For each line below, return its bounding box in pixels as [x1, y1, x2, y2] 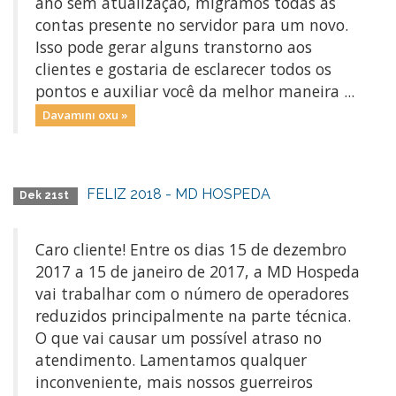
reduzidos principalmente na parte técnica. [35, 305, 351, 326]
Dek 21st [19, 189, 72, 202]
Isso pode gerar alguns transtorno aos [35, 36, 312, 57]
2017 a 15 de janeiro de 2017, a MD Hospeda [35, 261, 360, 282]
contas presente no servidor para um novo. [35, 14, 348, 35]
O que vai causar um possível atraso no [35, 327, 322, 348]
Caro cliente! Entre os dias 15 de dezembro [35, 239, 346, 260]
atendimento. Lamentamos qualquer [35, 349, 307, 370]
